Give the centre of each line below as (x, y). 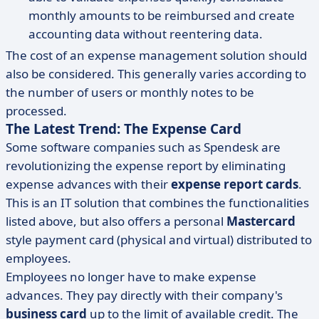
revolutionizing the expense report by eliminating (146, 166)
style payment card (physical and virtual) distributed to (159, 240)
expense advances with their (88, 184)
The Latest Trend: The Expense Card (124, 129)
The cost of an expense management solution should (156, 55)
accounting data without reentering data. (146, 34)
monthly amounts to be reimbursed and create (162, 15)
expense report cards (235, 184)
